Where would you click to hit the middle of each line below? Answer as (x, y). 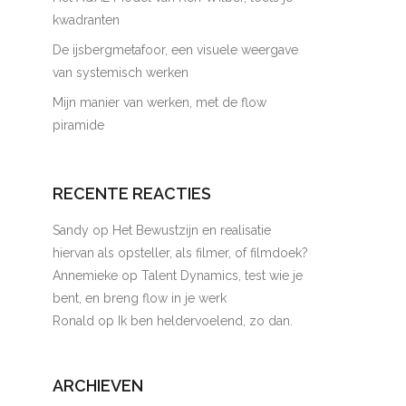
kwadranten (87, 20)
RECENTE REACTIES (132, 193)
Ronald (74, 321)
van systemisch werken (121, 72)
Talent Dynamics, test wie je (222, 275)
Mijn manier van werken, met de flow (160, 102)
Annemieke (86, 275)
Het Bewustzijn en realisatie (192, 230)
